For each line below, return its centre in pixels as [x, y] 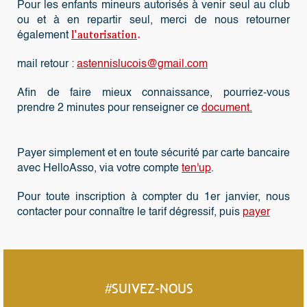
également [44, 36]
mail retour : [47, 64]
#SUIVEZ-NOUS [149, 288]
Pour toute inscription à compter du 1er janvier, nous [153, 197]
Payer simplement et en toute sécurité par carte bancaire [153, 153]
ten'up [196, 169]
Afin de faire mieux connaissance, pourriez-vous [153, 93]
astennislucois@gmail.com [142, 64]
